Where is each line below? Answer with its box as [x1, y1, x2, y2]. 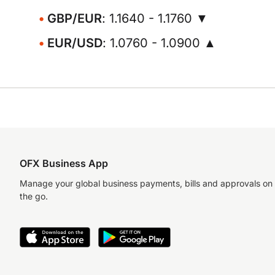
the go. [20, 191, 48, 201]
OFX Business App [20, 157, 108, 169]
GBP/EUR [47, 11, 102, 26]
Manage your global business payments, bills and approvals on [20, 178, 273, 188]
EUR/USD [47, 36, 103, 50]
